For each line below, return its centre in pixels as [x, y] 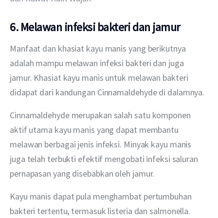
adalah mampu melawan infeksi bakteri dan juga [98, 63]
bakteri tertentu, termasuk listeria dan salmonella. [101, 211]
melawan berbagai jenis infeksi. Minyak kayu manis [102, 144]
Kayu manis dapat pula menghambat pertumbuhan [102, 196]
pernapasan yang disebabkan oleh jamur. [82, 173]
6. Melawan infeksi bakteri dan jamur [95, 27]
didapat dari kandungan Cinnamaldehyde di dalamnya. [107, 92]
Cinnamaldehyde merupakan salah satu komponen [101, 115]
